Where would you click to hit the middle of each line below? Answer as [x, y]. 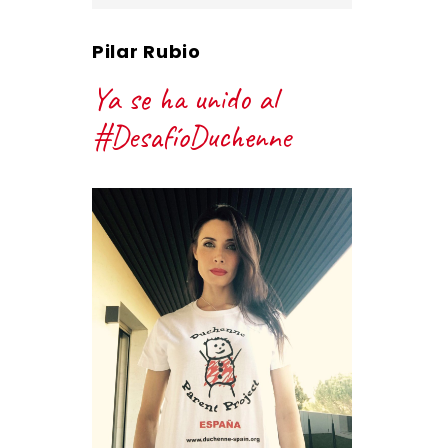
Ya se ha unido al [184, 98]
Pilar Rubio [146, 51]
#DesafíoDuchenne [191, 136]
